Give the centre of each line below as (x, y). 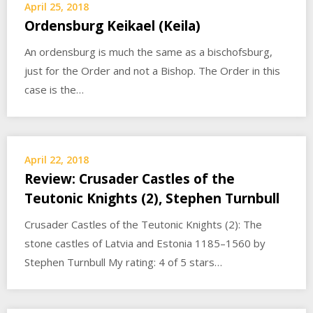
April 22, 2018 (57, 160)
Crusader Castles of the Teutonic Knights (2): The (143, 224)
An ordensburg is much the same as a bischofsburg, (148, 52)
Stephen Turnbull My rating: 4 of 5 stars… (123, 262)
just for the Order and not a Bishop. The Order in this (152, 71)
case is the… (54, 89)
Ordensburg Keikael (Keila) (112, 26)
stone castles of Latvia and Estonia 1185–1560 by (145, 243)
